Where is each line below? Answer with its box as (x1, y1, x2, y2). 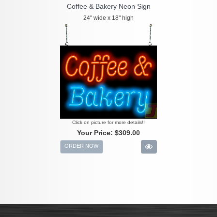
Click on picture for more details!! (72, 119, 145, 125)
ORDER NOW (64, 142, 99, 149)
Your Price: (77, 128, 115, 137)
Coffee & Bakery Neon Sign (66, 2, 151, 11)
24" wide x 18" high (83, 15, 134, 22)
